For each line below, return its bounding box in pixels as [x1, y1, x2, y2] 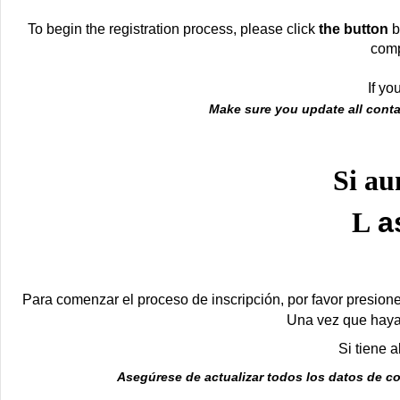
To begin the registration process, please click [27, 21, 319, 37]
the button [318, 21, 388, 37]
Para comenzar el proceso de [21, 292, 212, 307]
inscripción [211, 292, 280, 307]
